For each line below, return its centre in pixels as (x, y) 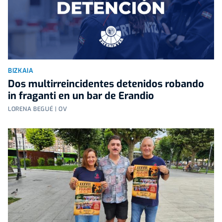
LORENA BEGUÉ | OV (38, 109)
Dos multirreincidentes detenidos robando (106, 84)
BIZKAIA (21, 70)
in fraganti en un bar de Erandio (81, 96)
